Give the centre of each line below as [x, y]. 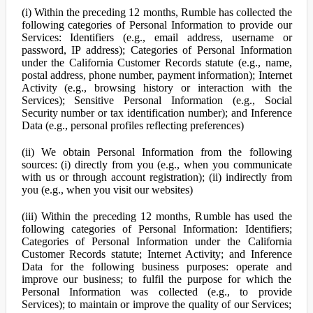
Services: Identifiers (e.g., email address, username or [156, 37]
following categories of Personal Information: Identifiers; [156, 229]
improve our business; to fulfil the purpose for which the [156, 279]
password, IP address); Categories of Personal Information [156, 50]
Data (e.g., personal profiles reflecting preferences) [132, 125]
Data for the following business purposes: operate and [156, 267]
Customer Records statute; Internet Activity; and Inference [156, 254]
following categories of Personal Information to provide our [156, 25]
